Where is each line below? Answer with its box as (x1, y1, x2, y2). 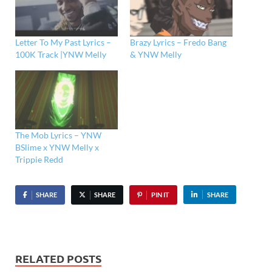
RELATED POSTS (15, 251, 101, 265)
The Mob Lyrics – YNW (15, 129, 101, 140)
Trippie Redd (15, 154, 63, 165)
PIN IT (151, 190, 169, 199)
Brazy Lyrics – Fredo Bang (130, 37, 226, 48)
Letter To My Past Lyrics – (15, 37, 111, 48)
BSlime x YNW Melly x (15, 141, 99, 152)
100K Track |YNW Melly (15, 49, 106, 60)
